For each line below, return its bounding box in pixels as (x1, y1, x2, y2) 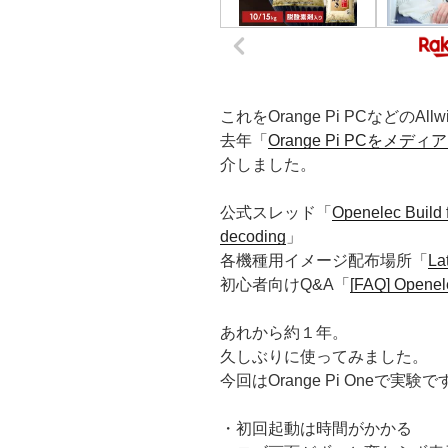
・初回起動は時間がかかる (220, 420, 412, 438)
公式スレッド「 (220, 204, 332, 222)
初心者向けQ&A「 (220, 276, 350, 294)
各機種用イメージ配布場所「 (220, 252, 428, 270)
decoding (220, 228, 286, 246)
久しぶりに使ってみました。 (220, 348, 428, 366)
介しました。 (220, 156, 316, 174)
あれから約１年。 (220, 324, 348, 342)
